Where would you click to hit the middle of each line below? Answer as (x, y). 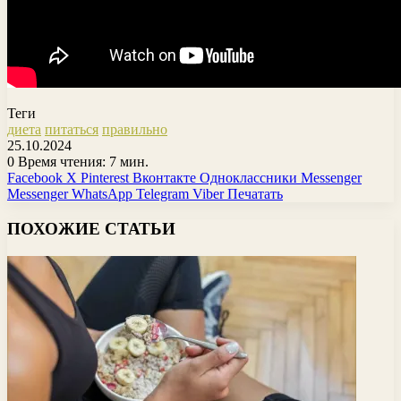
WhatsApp (102, 194)
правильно (135, 130)
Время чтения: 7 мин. (81, 162)
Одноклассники (248, 178)
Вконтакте (164, 178)
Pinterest (105, 178)
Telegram (162, 194)
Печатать (255, 194)
